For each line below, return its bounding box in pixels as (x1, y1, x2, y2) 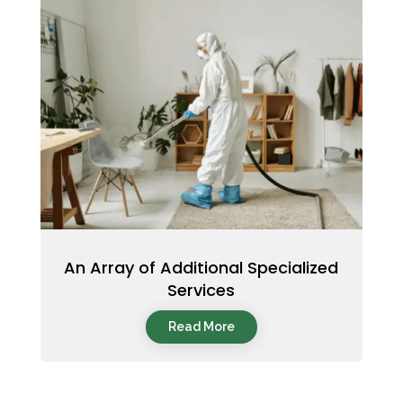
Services (167, 278, 236, 301)
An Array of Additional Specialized (64, 255, 339, 279)
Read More (167, 318, 235, 334)
